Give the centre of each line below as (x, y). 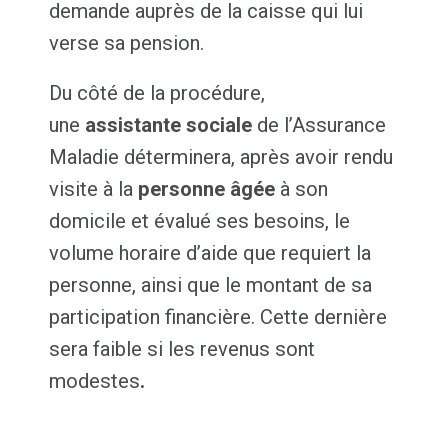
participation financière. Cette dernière (217, 317)
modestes (94, 381)
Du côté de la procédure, (156, 93)
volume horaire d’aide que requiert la (209, 253)
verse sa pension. (126, 43)
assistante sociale (168, 125)
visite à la (93, 189)
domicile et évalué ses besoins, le (199, 221)
